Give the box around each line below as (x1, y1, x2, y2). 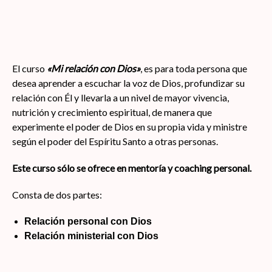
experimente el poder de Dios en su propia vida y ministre (12, 121, 247, 132)
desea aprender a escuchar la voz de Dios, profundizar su (12, 77, 245, 89)
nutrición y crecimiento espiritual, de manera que (12, 106, 212, 118)
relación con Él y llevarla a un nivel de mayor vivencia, (12, 92, 229, 103)
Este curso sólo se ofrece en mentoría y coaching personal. (12, 162, 251, 174)
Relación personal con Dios (24, 216, 152, 226)
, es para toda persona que (140, 63, 247, 74)
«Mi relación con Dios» (47, 63, 140, 74)
